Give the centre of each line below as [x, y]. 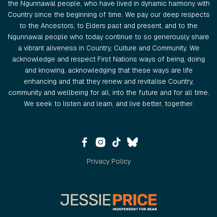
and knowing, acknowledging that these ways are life [108, 70]
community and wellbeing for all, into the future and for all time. [108, 93]
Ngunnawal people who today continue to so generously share [108, 37]
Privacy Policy [108, 162]
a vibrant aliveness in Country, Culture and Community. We [108, 48]
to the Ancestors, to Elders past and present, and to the [108, 26]
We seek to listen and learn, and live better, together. [108, 104]
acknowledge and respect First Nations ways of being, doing [108, 59]
